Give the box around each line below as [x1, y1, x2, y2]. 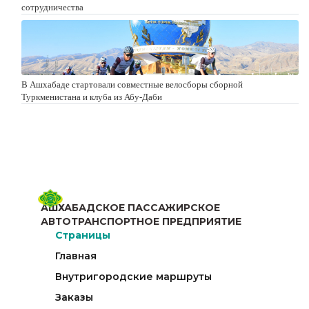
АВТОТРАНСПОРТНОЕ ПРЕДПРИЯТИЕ [41, 215, 241, 228]
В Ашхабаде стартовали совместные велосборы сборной [21, 79, 243, 90]
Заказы [55, 291, 93, 304]
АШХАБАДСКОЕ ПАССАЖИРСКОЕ [41, 201, 220, 215]
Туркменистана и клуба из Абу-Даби [21, 91, 162, 102]
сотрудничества [21, 1, 83, 12]
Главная [55, 250, 97, 263]
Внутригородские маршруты [55, 270, 212, 283]
